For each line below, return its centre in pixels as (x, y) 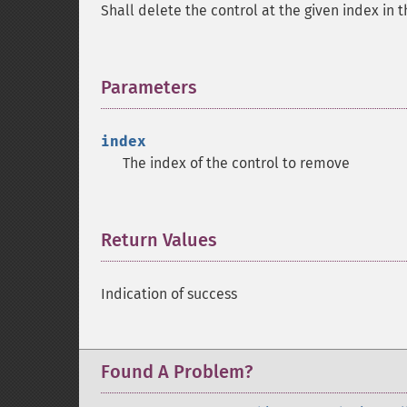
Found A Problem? (177, 372)
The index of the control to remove (236, 163)
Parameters (149, 87)
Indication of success (169, 294)
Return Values (159, 240)
